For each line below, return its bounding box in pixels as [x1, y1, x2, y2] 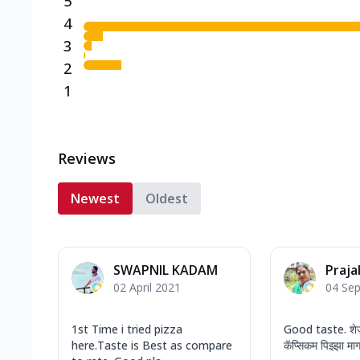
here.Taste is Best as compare [72, 337, 232, 353]
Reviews [58, 148, 116, 168]
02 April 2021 [113, 279, 181, 295]
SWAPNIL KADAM [113, 260, 218, 279]
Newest [71, 189, 120, 207]
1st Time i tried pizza [72, 321, 182, 337]
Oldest [145, 189, 188, 207]
